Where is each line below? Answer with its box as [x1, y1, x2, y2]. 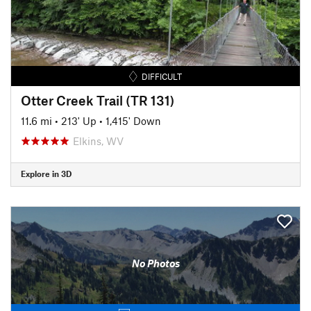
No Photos [131, 257, 180, 269]
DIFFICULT [142, 71, 183, 81]
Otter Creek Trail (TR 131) [21, 92, 174, 108]
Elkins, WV [73, 134, 124, 147]
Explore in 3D [21, 169, 72, 178]
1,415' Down [106, 114, 161, 127]
